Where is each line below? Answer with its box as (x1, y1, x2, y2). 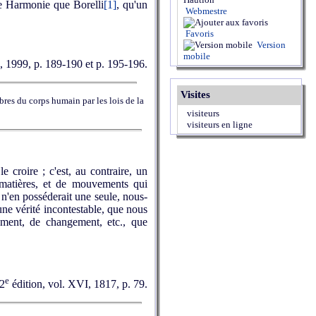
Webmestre (183, 6, 227, 16)
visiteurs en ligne (183, 119, 253, 130)
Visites (181, 89, 210, 100)
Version (255, 39, 286, 50)
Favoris (183, 28, 214, 39)
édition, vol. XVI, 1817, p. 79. (9, 278, 147, 291)
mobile (183, 51, 210, 61)
